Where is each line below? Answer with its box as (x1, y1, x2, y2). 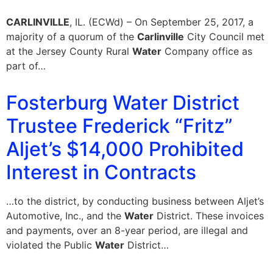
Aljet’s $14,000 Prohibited (6, 137, 244, 161)
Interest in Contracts (6, 160, 196, 185)
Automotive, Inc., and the (6, 210, 124, 222)
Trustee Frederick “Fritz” (6, 114, 233, 138)
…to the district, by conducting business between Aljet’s (6, 195, 264, 208)
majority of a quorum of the (6, 30, 137, 43)
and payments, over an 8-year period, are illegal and (6, 224, 248, 237)
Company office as (161, 45, 252, 58)
